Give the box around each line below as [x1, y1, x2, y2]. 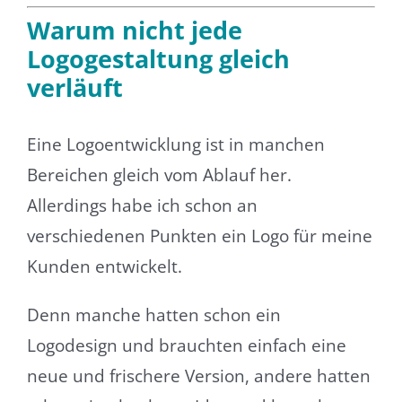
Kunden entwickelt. [26, 255, 182, 279]
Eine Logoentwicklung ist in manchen [26, 133, 325, 157]
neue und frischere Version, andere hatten [26, 364, 371, 389]
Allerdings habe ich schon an [26, 194, 258, 218]
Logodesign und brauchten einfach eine [26, 334, 346, 358]
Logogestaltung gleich [26, 42, 290, 76]
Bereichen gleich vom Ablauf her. [26, 163, 292, 188]
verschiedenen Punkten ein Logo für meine [26, 224, 372, 249]
